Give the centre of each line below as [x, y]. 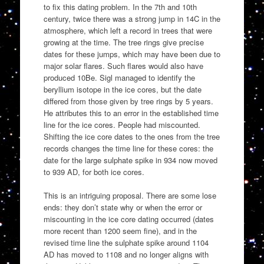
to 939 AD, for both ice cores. [94, 172]
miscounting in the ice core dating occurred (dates [128, 219]
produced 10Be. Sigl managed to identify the [119, 78]
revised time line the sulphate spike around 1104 [126, 242]
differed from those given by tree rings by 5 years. [128, 101]
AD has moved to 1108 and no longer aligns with [126, 254]
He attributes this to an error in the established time [131, 113]
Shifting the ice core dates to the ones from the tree [131, 137]
